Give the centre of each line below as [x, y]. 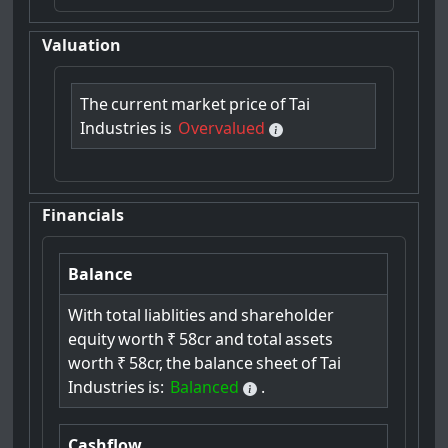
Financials [83, 214]
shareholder [288, 315]
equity [92, 339]
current [140, 104]
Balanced [205, 387]
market [199, 104]
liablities [175, 315]
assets [309, 339]
